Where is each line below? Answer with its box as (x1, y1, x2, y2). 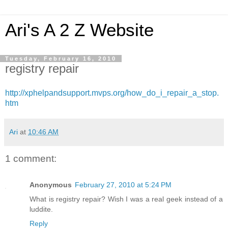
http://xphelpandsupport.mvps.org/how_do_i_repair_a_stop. (5, 88, 219, 97)
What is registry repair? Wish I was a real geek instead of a (30, 195, 223, 204)
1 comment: (5, 153, 56, 164)
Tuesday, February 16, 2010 (5, 55, 117, 62)
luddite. (30, 205, 53, 214)
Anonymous (30, 181, 72, 189)
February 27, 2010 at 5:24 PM (75, 181, 172, 189)
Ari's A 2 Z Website (5, 20, 154, 40)
